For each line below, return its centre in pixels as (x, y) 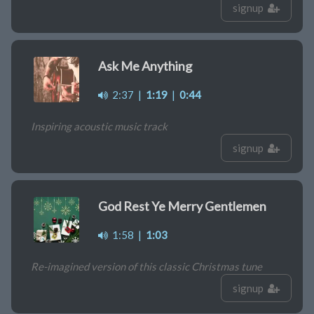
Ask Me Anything (145, 66)
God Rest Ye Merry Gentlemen (182, 206)
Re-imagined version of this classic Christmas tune (146, 267)
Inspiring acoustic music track (99, 127)
